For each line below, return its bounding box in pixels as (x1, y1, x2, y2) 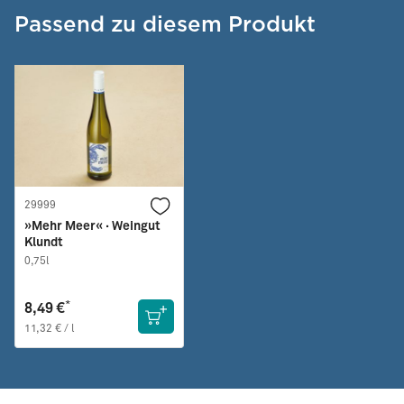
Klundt (24, 236, 63, 250)
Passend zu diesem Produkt (14, 11, 316, 38)
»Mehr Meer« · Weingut (24, 220, 161, 234)
